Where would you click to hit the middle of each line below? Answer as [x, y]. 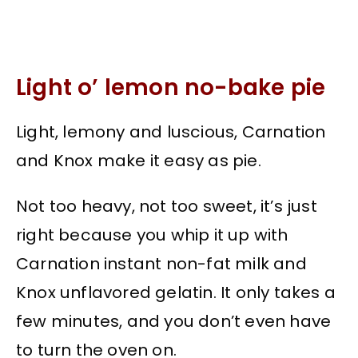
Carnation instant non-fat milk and [161, 263]
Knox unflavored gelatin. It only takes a [176, 292]
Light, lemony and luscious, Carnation [171, 132]
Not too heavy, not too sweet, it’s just [167, 206]
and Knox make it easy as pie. [139, 161]
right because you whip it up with [152, 235]
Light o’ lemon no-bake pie [171, 87]
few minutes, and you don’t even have [174, 321]
